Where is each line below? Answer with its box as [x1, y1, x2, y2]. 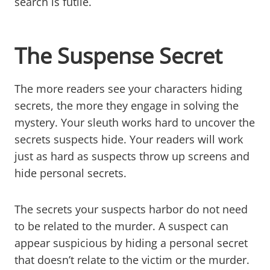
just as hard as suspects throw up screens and [14, 148, 250, 163]
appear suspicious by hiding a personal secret [14, 235, 248, 250]
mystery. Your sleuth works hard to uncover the [14, 115, 255, 130]
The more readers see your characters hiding [14, 81, 242, 96]
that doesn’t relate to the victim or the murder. [14, 252, 250, 267]
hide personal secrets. [14, 165, 130, 180]
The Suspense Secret [14, 40, 222, 71]
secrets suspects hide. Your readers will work [14, 131, 243, 146]
